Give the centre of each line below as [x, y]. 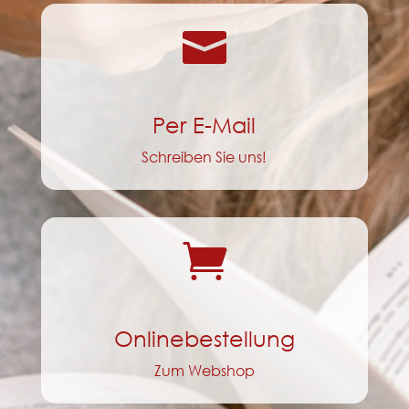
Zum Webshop [204, 370]
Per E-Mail [204, 124]
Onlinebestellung [204, 337]
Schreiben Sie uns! [204, 156]
